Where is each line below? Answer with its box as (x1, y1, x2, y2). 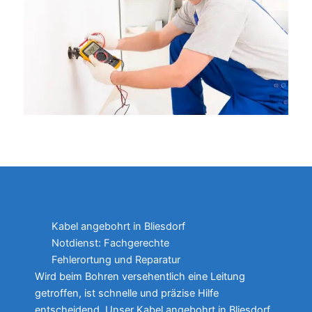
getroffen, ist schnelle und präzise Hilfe (35, 286, 219, 299)
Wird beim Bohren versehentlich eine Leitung (35, 270, 245, 283)
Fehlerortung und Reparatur (52, 253, 180, 266)
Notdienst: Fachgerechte (52, 236, 169, 249)
